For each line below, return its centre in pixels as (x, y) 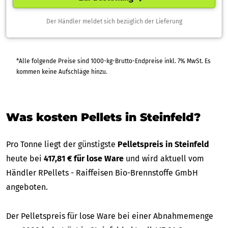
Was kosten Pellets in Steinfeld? (103, 117)
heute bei (25, 158)
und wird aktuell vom (164, 158)
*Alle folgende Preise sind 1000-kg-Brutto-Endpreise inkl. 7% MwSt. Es (97, 61)
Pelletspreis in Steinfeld (163, 144)
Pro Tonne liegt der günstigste (62, 144)
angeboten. (27, 187)
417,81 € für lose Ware (84, 158)
